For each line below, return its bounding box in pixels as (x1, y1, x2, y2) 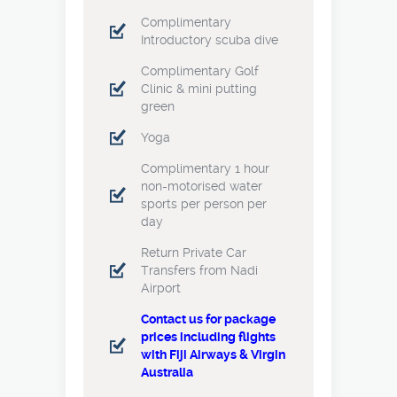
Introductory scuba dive (141, 33, 278, 47)
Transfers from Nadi (141, 263, 258, 277)
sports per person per (141, 197, 267, 211)
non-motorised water (141, 179, 262, 193)
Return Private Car (141, 245, 246, 260)
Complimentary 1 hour (141, 161, 269, 175)
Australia (141, 365, 193, 379)
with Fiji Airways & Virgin (141, 347, 285, 362)
